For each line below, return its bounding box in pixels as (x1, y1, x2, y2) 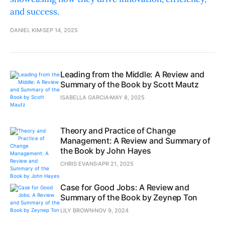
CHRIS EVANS (60, 160, 97, 168)
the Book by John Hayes (60, 146, 151, 156)
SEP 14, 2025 (43, 27, 78, 34)
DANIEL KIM (10, 27, 42, 34)
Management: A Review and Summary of (60, 136, 210, 146)
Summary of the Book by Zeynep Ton (60, 192, 198, 203)
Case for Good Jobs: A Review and (60, 182, 189, 193)
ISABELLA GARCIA (60, 94, 109, 101)
